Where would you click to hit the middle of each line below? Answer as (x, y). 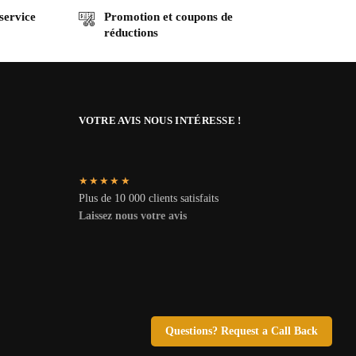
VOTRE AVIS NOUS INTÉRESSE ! (160, 120)
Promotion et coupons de (168, 16)
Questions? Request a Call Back (241, 331)
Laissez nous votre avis (134, 216)
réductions (131, 32)
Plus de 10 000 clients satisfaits (148, 199)
